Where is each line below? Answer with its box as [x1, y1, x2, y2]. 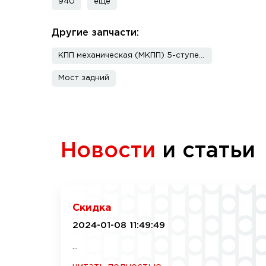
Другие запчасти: [52, 28, 139, 37]
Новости [61, 142, 156, 161]
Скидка [72, 204, 112, 213]
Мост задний [58, 75, 109, 81]
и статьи [156, 142, 255, 161]
